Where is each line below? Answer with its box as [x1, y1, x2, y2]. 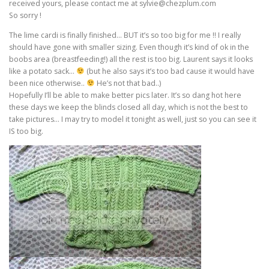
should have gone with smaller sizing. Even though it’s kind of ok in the [9, 42, 249, 53]
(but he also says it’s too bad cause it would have [84, 66, 255, 77]
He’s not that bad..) [94, 78, 161, 89]
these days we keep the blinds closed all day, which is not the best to [9, 102, 248, 113]
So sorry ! [9, 10, 41, 21]
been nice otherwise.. [9, 78, 86, 89]
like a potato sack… [9, 66, 76, 77]
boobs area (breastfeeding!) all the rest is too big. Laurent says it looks [9, 54, 253, 65]
